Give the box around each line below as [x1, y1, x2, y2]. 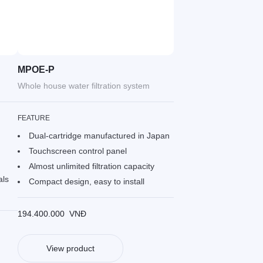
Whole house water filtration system [17, 80, 150, 90]
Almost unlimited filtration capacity [28, 161, 154, 171]
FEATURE [17, 113, 50, 122]
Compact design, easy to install [28, 176, 144, 186]
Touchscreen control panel [28, 146, 127, 156]
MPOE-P [17, 64, 55, 75]
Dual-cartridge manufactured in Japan [28, 130, 170, 140]
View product [46, 243, 95, 253]
